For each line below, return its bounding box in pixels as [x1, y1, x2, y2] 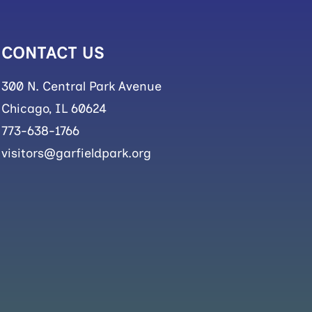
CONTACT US [1, 42, 105, 63]
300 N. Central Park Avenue [1, 78, 162, 94]
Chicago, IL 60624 [1, 100, 107, 116]
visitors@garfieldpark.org [1, 145, 152, 161]
